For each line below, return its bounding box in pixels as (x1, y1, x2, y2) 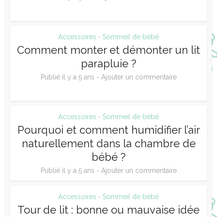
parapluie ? (81, 57, 136, 70)
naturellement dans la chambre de (21, 137, 196, 150)
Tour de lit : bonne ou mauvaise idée (17, 203, 200, 216)
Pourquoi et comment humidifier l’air (17, 123, 200, 136)
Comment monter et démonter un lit (17, 43, 200, 56)
